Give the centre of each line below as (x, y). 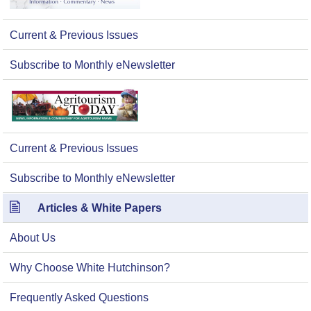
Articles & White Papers (100, 208)
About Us (33, 238)
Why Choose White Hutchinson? (90, 268)
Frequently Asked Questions (79, 298)
